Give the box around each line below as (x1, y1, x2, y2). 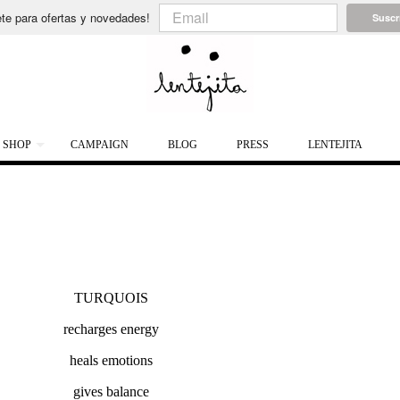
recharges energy (62, 321, 159, 337)
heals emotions (69, 353, 153, 368)
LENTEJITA (308, 138, 362, 151)
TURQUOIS (73, 290, 148, 305)
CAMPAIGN (71, 138, 129, 151)
